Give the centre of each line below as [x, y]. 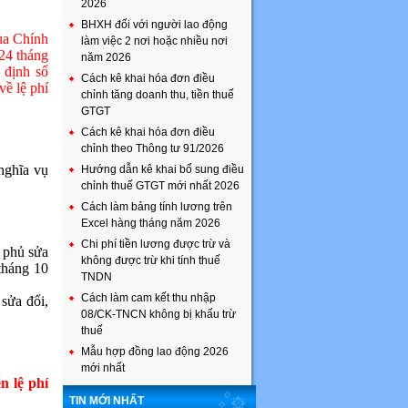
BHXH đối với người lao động [154, 25]
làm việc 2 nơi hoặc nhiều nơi [154, 41]
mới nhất [103, 368]
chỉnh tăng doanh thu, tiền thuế [158, 95]
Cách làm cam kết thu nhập [148, 298]
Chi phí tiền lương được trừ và [156, 244]
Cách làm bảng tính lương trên [157, 207]
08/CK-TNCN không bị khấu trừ [158, 314]
